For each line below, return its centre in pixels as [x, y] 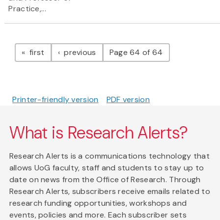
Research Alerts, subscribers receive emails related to [110, 191]
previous [79, 52]
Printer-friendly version [55, 99]
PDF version [128, 99]
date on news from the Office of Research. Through [105, 179]
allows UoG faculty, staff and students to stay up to [107, 167]
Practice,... [27, 8]
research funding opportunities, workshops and [98, 203]
